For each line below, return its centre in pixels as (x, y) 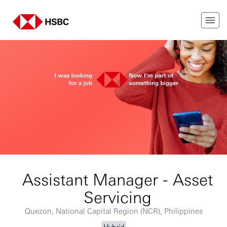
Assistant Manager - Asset (117, 179)
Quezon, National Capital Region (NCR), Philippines (113, 211)
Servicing (117, 197)
